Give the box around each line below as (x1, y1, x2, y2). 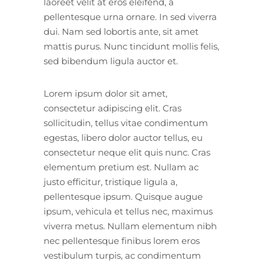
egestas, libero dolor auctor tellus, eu (44, 131, 203, 143)
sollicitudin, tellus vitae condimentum (44, 117, 208, 128)
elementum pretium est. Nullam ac (44, 161, 199, 173)
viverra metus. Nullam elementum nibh (44, 220, 217, 232)
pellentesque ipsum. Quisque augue (44, 190, 203, 202)
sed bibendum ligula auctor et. (44, 55, 178, 67)
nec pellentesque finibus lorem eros (44, 235, 200, 246)
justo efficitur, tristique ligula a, (44, 176, 177, 187)
